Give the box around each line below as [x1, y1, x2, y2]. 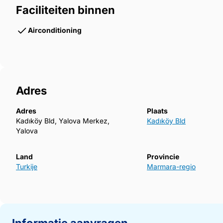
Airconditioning [28, 26, 82, 35]
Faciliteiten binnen [16, 3, 115, 17]
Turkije [16, 162, 37, 171]
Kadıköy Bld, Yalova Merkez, [16, 116, 110, 125]
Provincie [147, 152, 180, 161]
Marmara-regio [147, 162, 196, 171]
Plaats [147, 107, 168, 115]
